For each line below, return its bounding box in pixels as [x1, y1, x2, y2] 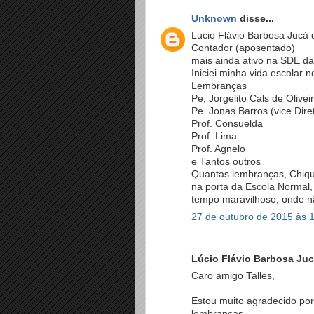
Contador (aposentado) [191, 43, 295, 54]
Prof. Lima [191, 131, 237, 142]
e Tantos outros [191, 156, 261, 168]
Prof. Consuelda [191, 118, 263, 130]
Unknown [191, 13, 237, 24]
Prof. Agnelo [191, 144, 245, 155]
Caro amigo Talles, [191, 271, 275, 282]
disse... [237, 13, 274, 24]
